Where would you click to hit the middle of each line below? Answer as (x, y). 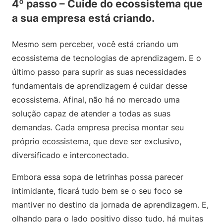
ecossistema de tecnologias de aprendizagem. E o (107, 58)
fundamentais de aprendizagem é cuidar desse (100, 86)
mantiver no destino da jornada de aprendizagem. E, (110, 205)
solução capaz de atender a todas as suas (91, 113)
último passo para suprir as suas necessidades (99, 72)
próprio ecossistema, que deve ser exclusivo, (97, 141)
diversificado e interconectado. (70, 155)
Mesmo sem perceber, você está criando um (95, 44)
